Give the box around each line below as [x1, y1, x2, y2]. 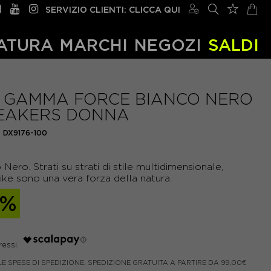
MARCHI [60, 36, 128, 54]
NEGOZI [134, 36, 201, 54]
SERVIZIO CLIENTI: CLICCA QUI [45, 4, 180, 15]
